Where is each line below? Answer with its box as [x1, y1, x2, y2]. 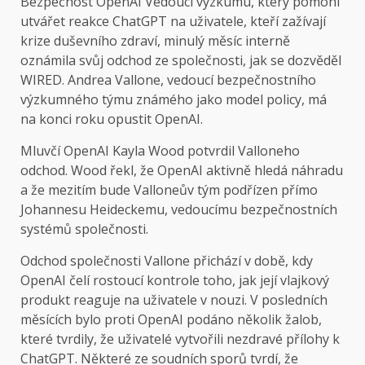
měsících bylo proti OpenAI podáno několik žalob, [20, 310, 322, 329]
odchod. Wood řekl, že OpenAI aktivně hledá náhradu [20, 161, 343, 180]
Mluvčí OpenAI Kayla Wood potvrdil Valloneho [20, 142, 300, 161]
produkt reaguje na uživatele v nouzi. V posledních [20, 291, 328, 310]
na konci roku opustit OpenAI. [20, 110, 203, 129]
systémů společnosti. [20, 220, 148, 239]
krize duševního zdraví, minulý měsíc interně [20, 32, 290, 51]
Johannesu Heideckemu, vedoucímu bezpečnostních [20, 200, 337, 219]
